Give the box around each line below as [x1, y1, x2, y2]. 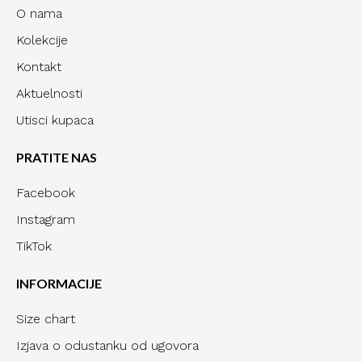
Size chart [16, 311, 75, 327]
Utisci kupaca [16, 112, 94, 128]
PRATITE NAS [16, 149, 97, 166]
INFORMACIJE [16, 276, 102, 292]
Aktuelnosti [16, 86, 82, 102]
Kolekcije [16, 32, 68, 48]
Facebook [16, 185, 75, 201]
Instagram [16, 212, 75, 228]
